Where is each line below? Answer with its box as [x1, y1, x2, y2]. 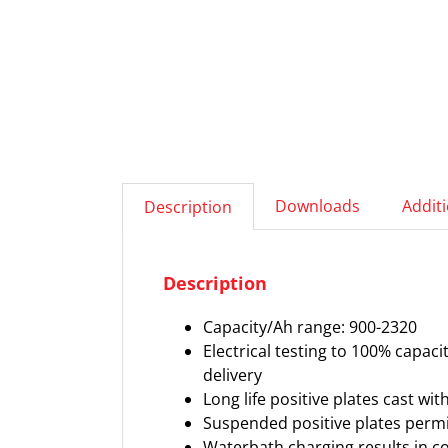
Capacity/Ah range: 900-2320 [203, 316, 417, 338]
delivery [203, 364, 262, 386]
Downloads [275, 195, 360, 217]
